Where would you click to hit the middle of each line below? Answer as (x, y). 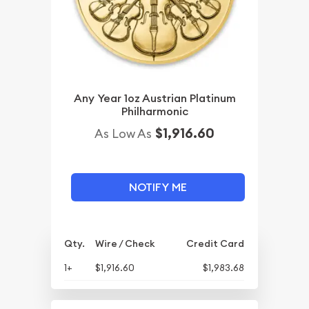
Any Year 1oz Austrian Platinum (154, 98)
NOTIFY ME (158, 187)
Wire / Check (125, 243)
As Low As (123, 133)
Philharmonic (154, 111)
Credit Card (216, 243)
